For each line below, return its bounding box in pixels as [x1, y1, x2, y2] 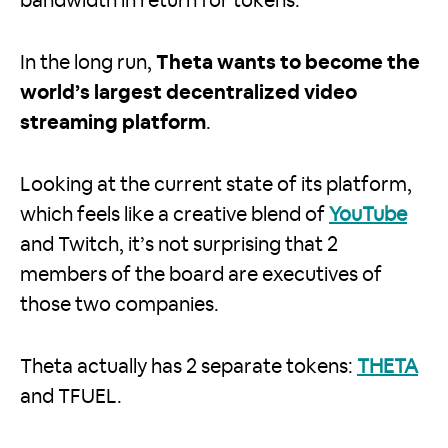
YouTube [329, 205, 407, 226]
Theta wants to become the [156, 53, 420, 74]
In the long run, [20, 53, 156, 74]
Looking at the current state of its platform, [20, 175, 412, 196]
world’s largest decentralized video [20, 83, 357, 104]
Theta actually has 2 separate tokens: [20, 357, 357, 378]
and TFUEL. [20, 387, 122, 408]
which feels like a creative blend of [20, 205, 329, 226]
